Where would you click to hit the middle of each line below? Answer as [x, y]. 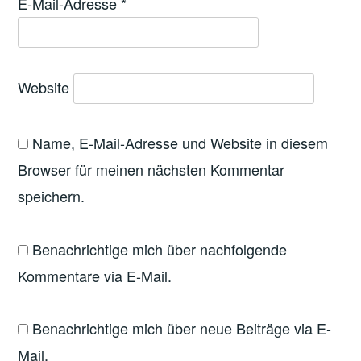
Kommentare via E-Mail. [95, 275]
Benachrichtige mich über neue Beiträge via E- [182, 328]
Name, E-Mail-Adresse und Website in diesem [180, 143]
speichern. [52, 196]
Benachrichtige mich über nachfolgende [160, 249]
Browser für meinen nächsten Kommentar [151, 170]
